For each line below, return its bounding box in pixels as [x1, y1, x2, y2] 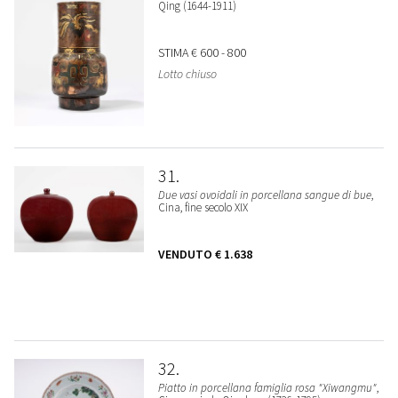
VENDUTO [157, 246, 215, 263]
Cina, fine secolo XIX [157, 200, 248, 216]
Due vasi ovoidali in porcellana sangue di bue [157, 187, 371, 203]
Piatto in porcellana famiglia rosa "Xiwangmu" [157, 380, 377, 396]
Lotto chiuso [157, 66, 217, 83]
